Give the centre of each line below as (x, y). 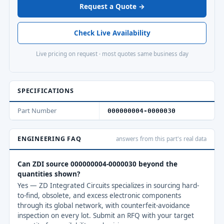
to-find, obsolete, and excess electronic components (99, 195)
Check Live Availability (112, 33)
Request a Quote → (112, 6)
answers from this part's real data (161, 138)
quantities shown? (49, 174)
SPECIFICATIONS (46, 90)
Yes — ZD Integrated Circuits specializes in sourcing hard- (108, 185)
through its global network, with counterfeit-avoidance (104, 205)
